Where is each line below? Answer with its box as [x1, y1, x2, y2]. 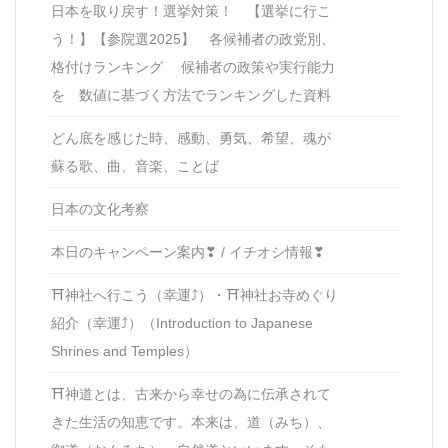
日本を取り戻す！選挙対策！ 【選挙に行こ [51, 3, 331, 20]
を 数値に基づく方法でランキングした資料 [51, 87, 331, 104]
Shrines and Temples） [51, 343, 198, 360]
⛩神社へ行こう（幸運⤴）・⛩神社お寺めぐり [51, 287, 338, 304]
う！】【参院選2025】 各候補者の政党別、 [51, 31, 335, 48]
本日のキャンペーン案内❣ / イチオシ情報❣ [51, 244, 325, 261]
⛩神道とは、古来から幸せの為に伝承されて [51, 386, 331, 403]
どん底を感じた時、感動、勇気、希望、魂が [51, 130, 331, 147]
